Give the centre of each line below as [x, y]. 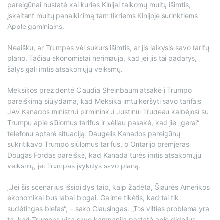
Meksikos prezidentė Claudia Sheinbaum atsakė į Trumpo [99, 90]
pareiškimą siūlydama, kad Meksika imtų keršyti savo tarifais [104, 101]
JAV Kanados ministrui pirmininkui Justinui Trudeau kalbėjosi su [108, 112]
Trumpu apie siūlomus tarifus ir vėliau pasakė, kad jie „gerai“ [103, 123]
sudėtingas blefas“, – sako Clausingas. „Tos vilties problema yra [108, 209]
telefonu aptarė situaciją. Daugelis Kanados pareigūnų [94, 134]
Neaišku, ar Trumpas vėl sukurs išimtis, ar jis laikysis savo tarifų [108, 48]
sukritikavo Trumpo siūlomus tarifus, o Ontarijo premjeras [98, 144]
